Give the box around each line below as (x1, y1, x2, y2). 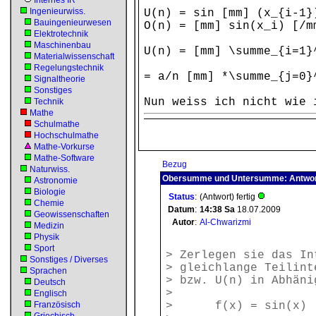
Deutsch (34, 277, 66, 287)
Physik (34, 232, 59, 242)
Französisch (34, 300, 80, 310)
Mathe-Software (34, 153, 95, 163)
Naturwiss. (30, 164, 70, 174)
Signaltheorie (34, 74, 85, 84)
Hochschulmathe (34, 130, 99, 140)
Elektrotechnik (34, 29, 88, 39)
